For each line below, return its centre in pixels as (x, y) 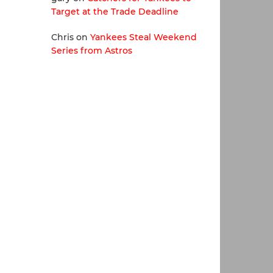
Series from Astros (91, 51)
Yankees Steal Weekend (143, 37)
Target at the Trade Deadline (115, 12)
